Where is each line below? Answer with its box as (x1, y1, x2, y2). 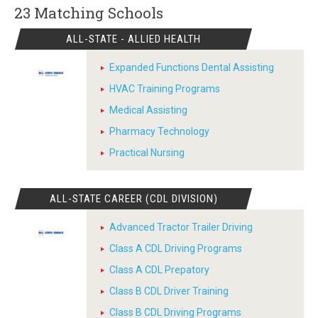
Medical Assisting (109, 104, 187, 116)
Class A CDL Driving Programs (109, 243, 242, 254)
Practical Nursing (109, 147, 185, 158)
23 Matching (14, 3, 108, 23)
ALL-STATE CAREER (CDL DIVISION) (49, 192, 218, 205)
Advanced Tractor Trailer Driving (109, 221, 253, 233)
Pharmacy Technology (109, 126, 209, 137)
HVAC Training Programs (109, 83, 220, 94)
